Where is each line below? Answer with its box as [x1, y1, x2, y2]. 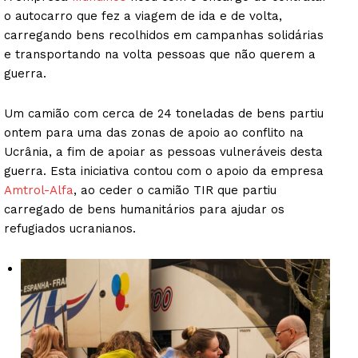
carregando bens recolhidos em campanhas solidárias [4, 28, 324, 43]
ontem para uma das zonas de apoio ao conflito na [4, 125, 304, 141]
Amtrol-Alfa [4, 183, 74, 198]
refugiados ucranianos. [4, 221, 136, 237]
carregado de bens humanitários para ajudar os [4, 202, 284, 217]
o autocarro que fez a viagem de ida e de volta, [4, 9, 282, 24]
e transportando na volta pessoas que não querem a [4, 47, 316, 62]
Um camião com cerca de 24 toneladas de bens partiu [4, 106, 324, 121]
